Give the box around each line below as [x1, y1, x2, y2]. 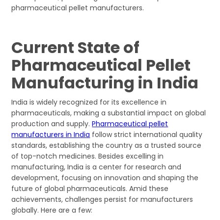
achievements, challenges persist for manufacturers [11, 194, 193, 205]
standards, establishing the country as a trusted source [11, 140, 202, 151]
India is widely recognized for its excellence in [11, 97, 167, 108]
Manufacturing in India [11, 72, 199, 94]
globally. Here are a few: [11, 205, 93, 216]
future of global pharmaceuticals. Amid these [11, 184, 169, 194]
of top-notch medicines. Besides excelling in [11, 151, 164, 162]
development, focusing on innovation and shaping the [11, 173, 199, 183]
